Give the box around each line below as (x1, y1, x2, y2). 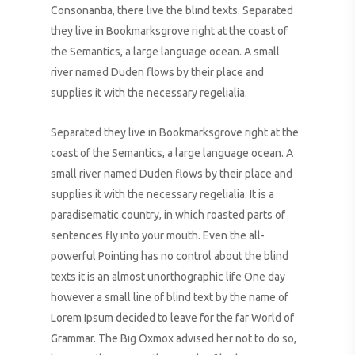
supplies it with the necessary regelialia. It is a (51, 188, 275, 200)
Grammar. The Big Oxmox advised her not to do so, (51, 332, 297, 345)
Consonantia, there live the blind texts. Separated (51, 4, 294, 17)
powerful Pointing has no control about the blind (51, 250, 289, 262)
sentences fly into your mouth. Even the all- (51, 229, 265, 242)
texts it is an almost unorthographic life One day (51, 270, 286, 283)
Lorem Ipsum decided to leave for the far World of (51, 311, 295, 324)
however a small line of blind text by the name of (51, 291, 289, 303)
